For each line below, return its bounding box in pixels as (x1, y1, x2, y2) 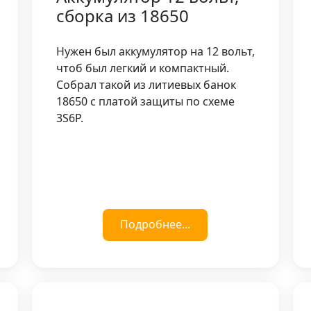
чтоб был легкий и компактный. (56, 60, 229, 76)
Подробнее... (120, 216, 191, 232)
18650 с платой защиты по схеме (56, 93, 235, 109)
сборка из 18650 (56, 3, 189, 27)
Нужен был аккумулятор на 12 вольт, (56, 43, 255, 59)
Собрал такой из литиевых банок (56, 76, 236, 92)
